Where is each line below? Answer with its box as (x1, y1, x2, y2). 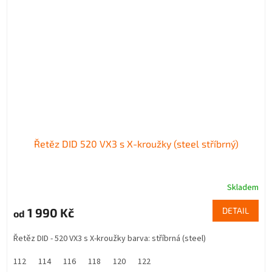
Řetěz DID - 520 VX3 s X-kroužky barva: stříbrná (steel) (13, 233, 206, 245)
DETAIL (222, 205, 249, 216)
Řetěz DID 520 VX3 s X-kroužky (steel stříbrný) (33, 138, 239, 150)
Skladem (227, 182, 259, 194)
